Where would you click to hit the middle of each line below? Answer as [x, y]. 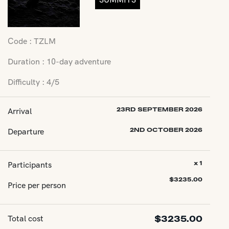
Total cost [26, 219]
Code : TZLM [32, 41]
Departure [26, 132]
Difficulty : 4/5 [33, 82]
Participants [30, 165]
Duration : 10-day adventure [59, 62]
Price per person [37, 186]
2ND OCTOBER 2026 [166, 130]
